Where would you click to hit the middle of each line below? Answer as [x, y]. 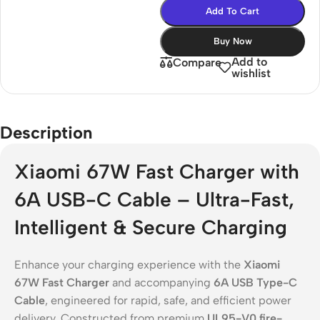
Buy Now [232, 41]
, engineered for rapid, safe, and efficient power [168, 300]
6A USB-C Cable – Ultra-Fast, [154, 199]
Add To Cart [232, 11]
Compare [197, 62]
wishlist [251, 73]
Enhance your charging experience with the [129, 264]
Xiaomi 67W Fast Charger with [157, 171]
